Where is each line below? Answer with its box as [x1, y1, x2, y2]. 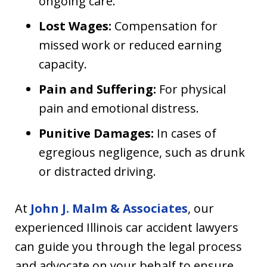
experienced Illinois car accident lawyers [15, 219, 238, 236]
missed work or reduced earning [39, 37, 222, 54]
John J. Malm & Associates [30, 200, 188, 217]
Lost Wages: [39, 18, 111, 35]
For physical [156, 81, 226, 98]
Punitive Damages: [39, 125, 154, 142]
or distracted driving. [39, 163, 156, 180]
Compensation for [111, 18, 218, 35]
